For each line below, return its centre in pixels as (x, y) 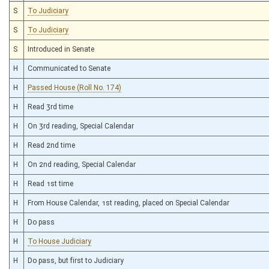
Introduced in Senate (61, 49)
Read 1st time (50, 183)
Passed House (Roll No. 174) (74, 87)
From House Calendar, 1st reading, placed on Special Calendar (128, 203)
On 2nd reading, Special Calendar (82, 164)
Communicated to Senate (69, 68)
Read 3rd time (50, 107)
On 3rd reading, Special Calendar (81, 126)
